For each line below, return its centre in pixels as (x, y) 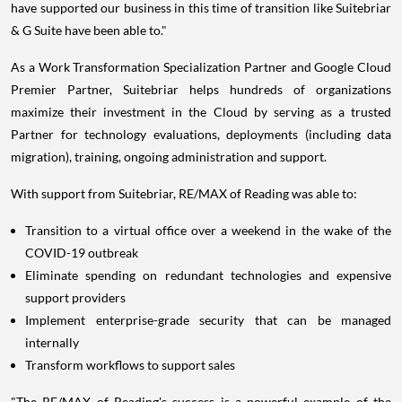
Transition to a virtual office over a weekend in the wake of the (208, 230)
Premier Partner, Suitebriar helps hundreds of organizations (201, 89)
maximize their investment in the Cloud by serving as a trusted (201, 112)
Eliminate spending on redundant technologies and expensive (208, 275)
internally (53, 342)
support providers (77, 297)
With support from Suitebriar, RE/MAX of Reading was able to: (184, 193)
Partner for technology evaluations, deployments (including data (201, 134)
